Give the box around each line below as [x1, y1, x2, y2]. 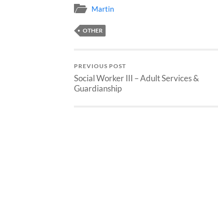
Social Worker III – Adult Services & [74, 73, 199, 83]
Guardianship [74, 83, 122, 93]
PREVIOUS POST [74, 62, 126, 70]
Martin [91, 4, 114, 13]
